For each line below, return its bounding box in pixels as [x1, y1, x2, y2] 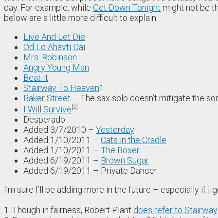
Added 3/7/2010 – [23, 125, 96, 135]
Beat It [23, 73, 48, 83]
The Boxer [101, 145, 140, 156]
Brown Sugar [101, 155, 149, 166]
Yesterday [96, 125, 134, 135]
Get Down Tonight [93, 2, 161, 13]
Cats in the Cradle [101, 135, 166, 145]
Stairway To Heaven [23, 83, 99, 93]
